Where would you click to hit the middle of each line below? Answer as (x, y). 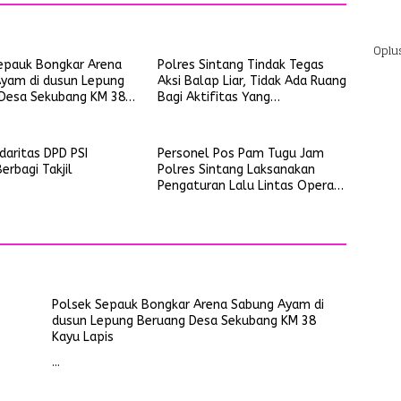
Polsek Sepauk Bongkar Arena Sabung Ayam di (188, 305)
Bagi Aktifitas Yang (213, 97)
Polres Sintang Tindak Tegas (240, 65)
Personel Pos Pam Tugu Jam (240, 154)
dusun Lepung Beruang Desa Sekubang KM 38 (183, 321)
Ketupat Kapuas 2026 (221, 202)
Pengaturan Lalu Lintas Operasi (250, 186)
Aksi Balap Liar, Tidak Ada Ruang (252, 81)
